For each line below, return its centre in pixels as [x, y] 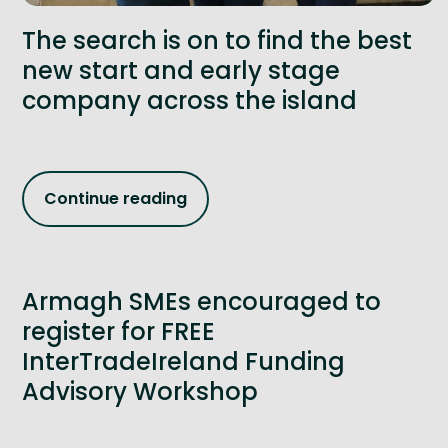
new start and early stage [181, 70]
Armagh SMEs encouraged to [201, 301]
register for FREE [118, 331]
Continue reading [115, 199]
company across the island [189, 100]
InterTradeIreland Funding [183, 361]
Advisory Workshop [140, 391]
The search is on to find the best [217, 40]
